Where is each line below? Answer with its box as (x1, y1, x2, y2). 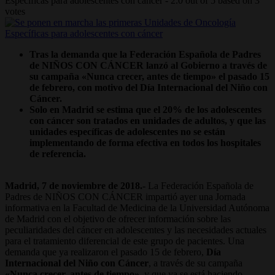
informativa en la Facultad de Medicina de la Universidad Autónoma (5, 202, 269, 213)
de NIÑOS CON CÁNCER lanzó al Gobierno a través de (29, 60, 267, 71)
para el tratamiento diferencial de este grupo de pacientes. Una (5, 235, 244, 246)
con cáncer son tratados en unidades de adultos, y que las (29, 115, 266, 126)
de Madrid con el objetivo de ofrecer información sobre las (5, 213, 231, 224)
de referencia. (29, 148, 86, 159)
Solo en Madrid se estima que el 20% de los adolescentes (29, 104, 261, 115)
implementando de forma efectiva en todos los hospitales (29, 137, 261, 148)
